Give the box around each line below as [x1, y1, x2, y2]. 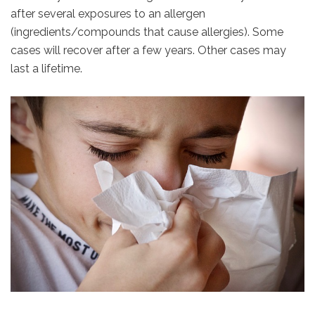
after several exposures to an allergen [11, 7, 205, 21]
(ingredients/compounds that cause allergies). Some [11, 25, 283, 39]
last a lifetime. [11, 62, 82, 76]
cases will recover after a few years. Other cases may [11, 44, 286, 58]
